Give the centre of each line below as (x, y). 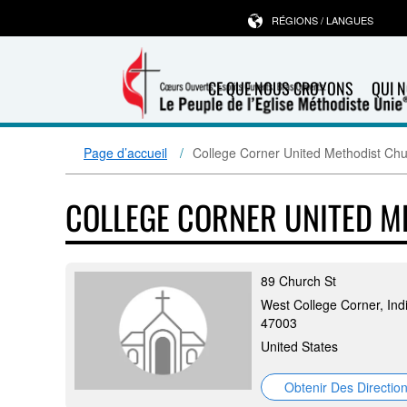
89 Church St (298, 281)
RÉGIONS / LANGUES (322, 20)
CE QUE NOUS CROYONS (280, 88)
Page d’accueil (125, 153)
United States (299, 346)
